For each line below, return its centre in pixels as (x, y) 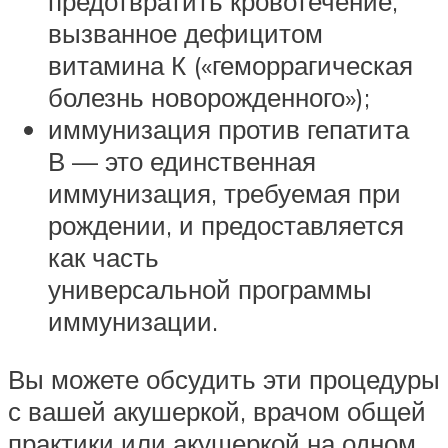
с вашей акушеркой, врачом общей (217, 411)
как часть (103, 257)
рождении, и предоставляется (226, 225)
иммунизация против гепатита (228, 129)
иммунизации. (133, 321)
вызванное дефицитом (185, 33)
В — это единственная (182, 161)
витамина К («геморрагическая (230, 65)
